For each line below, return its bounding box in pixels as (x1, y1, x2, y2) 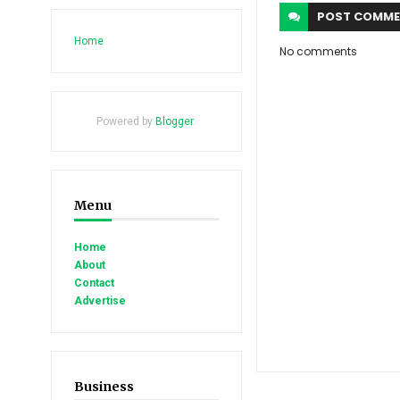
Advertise (74, 295, 126, 307)
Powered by (96, 115, 156, 128)
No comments (279, 44, 358, 59)
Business (74, 379, 134, 395)
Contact (74, 277, 114, 289)
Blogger (155, 115, 194, 128)
